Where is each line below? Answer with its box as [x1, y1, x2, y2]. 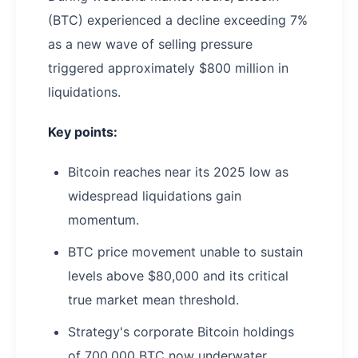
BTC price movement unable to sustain [68, 244, 303, 261]
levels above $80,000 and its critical [68, 268, 288, 284]
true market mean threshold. [68, 292, 239, 308]
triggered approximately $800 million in [48, 60, 288, 77]
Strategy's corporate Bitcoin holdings [68, 324, 294, 340]
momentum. [68, 212, 139, 229]
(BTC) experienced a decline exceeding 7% [48, 12, 308, 29]
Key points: [48, 124, 117, 141]
